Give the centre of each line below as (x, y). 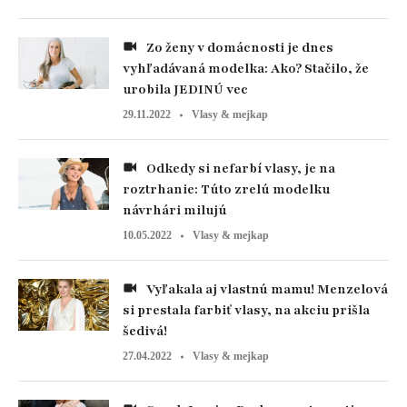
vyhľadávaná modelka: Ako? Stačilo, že (246, 69)
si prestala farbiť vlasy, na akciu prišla (246, 310)
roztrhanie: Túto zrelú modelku (226, 189)
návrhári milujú (175, 210)
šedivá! (145, 331)
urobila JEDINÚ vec (185, 89)
